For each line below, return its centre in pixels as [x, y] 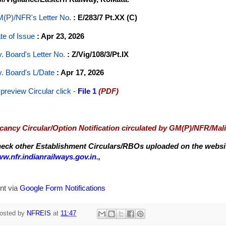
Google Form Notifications [63, 188]
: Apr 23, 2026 [61, 36]
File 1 [87, 91]
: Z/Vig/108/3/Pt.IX [97, 54]
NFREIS [39, 214]
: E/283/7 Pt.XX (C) [105, 18]
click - [66, 91]
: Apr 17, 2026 [80, 73]
